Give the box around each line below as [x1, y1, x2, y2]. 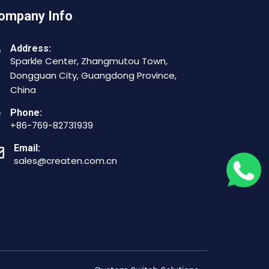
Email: [14, 142, 40, 154]
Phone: [10, 107, 42, 119]
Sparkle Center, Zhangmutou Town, [10, 55, 168, 68]
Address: [10, 43, 51, 55]
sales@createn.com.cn [14, 154, 117, 168]
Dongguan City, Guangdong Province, [10, 69, 177, 82]
